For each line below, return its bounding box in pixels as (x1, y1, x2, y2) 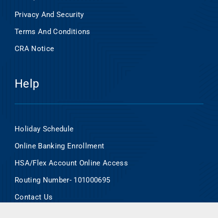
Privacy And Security (14, 10, 84, 19)
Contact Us (14, 192, 53, 201)
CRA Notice (14, 44, 54, 53)
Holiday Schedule (14, 124, 74, 133)
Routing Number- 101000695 (14, 175, 110, 184)
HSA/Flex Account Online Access (14, 158, 128, 167)
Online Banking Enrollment (14, 141, 105, 150)
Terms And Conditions (14, 27, 91, 36)
